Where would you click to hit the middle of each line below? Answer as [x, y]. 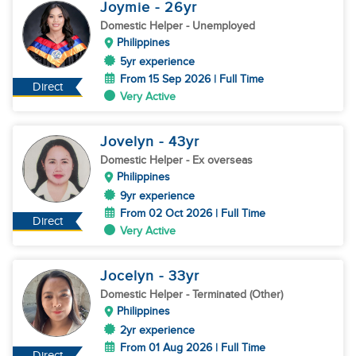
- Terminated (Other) [234, 294]
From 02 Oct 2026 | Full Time [193, 213]
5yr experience [157, 62]
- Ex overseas [219, 160]
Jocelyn [130, 276]
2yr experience [157, 330]
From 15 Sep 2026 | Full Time [192, 79]
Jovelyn [130, 142]
